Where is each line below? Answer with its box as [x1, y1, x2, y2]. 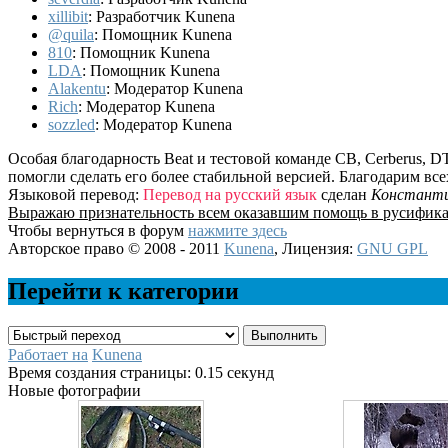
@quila [48, 26, 94, 44]
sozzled [48, 116, 95, 134]
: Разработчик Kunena [88, 8, 235, 26]
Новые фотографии [8, 382, 141, 400]
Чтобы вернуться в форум [8, 222, 188, 240]
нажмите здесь [188, 222, 287, 240]
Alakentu [48, 80, 106, 98]
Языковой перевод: [8, 186, 143, 204]
